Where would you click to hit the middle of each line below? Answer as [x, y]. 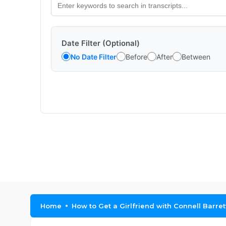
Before [136, 56]
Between [196, 56]
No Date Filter [94, 56]
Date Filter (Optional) [101, 43]
